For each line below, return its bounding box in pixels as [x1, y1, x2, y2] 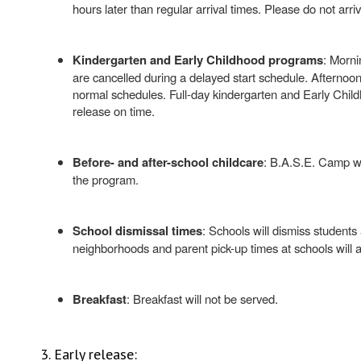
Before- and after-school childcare [72, 153, 263, 171]
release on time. [72, 102, 155, 119]
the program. [72, 171, 139, 188]
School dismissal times [72, 222, 202, 239]
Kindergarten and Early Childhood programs [72, 51, 323, 68]
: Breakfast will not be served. [126, 290, 278, 307]
